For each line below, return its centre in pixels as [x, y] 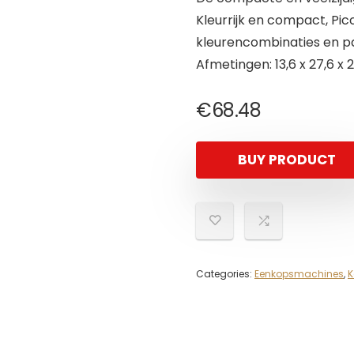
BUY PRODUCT [287, 160]
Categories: [225, 274]
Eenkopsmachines [299, 274]
